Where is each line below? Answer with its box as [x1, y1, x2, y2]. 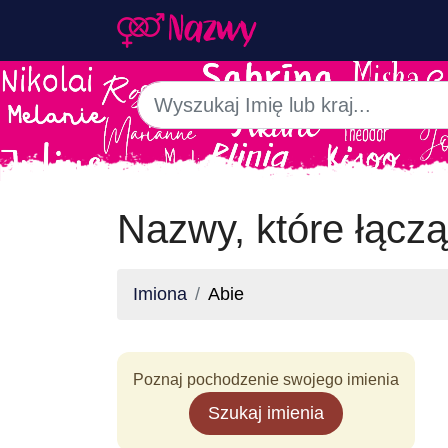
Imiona [133, 284, 187, 304]
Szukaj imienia [208, 403, 324, 423]
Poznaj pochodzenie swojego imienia [133, 371, 399, 388]
